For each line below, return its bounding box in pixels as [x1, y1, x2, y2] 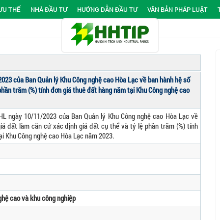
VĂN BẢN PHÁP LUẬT [147, 5, 208, 14]
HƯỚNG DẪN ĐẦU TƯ [77, 5, 137, 14]
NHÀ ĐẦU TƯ [30, 5, 67, 14]
